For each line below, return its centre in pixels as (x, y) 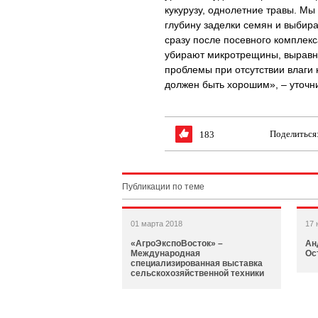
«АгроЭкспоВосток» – (177, 243)
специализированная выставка (197, 263)
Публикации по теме (163, 187)
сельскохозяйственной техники (197, 273)
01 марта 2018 (157, 224)
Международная (165, 253)
